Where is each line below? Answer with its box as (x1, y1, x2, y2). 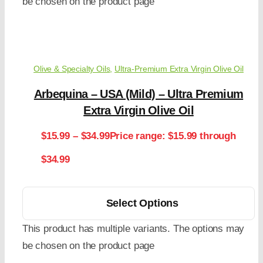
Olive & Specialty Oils (33, 64, 110, 74)
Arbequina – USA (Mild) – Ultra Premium (33, 87, 244, 101)
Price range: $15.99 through (109, 130, 236, 142)
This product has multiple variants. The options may (22, 223, 245, 235)
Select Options (106, 197, 179, 210)
